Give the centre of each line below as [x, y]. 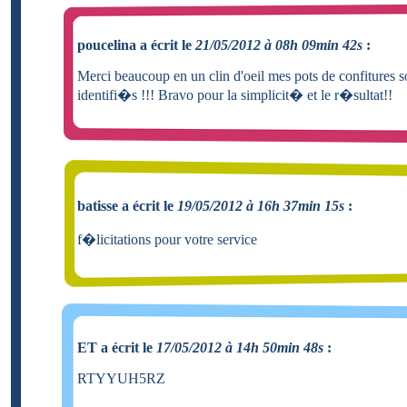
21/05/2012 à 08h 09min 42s [279, 45]
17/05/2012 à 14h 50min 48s [240, 347]
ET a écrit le [117, 347]
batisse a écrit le [127, 205]
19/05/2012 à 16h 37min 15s [261, 205]
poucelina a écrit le [136, 45]
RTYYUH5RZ [121, 378]
